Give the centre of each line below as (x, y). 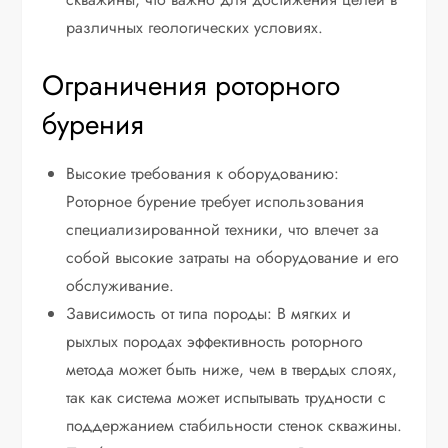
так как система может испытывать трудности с (226, 398)
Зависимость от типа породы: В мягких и (209, 314)
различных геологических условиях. (195, 28)
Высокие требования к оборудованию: (203, 174)
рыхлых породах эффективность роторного (215, 342)
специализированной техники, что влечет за (223, 230)
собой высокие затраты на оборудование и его (233, 258)
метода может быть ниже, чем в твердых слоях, (232, 370)
